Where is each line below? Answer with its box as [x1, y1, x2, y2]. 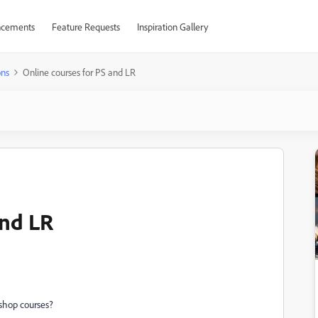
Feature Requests [51, 21, 120, 33]
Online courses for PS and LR [23, 66, 136, 78]
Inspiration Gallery [136, 21, 208, 33]
